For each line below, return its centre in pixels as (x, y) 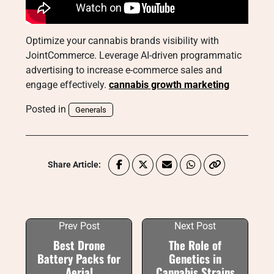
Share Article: (74, 164)
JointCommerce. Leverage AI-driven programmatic (134, 55)
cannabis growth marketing (169, 84)
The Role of (195, 245)
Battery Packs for (79, 258)
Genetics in (195, 258)
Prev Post (79, 226)
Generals (91, 109)
